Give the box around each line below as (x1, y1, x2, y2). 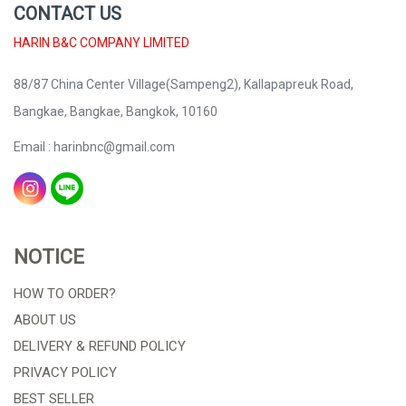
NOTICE (14, 246, 84, 269)
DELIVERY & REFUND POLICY (14, 338, 186, 355)
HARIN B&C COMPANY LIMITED (14, 34, 189, 50)
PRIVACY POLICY (14, 364, 117, 382)
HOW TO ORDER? (14, 285, 116, 303)
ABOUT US (14, 312, 76, 329)
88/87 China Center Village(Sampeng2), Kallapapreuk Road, (14, 76, 353, 92)
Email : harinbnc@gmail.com (14, 139, 175, 154)
